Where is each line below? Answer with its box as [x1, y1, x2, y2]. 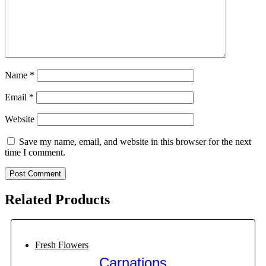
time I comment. [5, 147, 65, 157]
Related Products [5, 191, 110, 207]
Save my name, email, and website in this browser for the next [19, 136, 251, 147]
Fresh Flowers [35, 240, 88, 251]
